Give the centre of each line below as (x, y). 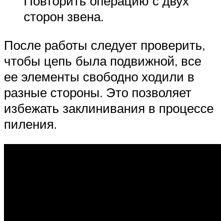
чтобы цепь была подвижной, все (103, 60)
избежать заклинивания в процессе (109, 108)
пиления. (30, 124)
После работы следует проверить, (105, 45)
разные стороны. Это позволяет (98, 92)
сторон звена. (64, 16)
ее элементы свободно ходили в (99, 76)
